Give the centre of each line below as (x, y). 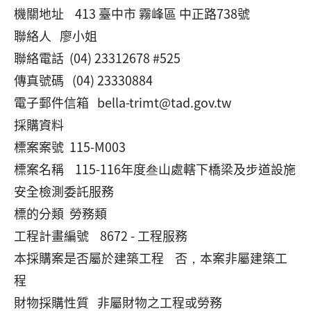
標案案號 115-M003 (70, 146)
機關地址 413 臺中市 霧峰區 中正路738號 (132, 13)
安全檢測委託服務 (64, 191)
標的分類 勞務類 (60, 213)
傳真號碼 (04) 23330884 (83, 80)
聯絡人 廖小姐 (56, 35)
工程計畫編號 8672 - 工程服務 (101, 235)
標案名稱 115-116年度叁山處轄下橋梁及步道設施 (155, 169)
